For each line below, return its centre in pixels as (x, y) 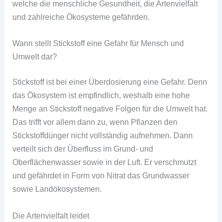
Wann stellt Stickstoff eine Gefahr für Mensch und (98, 43)
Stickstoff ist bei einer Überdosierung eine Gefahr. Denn (110, 82)
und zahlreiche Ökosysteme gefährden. (81, 17)
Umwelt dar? (35, 56)
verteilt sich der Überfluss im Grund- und (83, 149)
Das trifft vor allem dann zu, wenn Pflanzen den (95, 122)
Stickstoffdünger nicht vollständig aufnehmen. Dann (103, 136)
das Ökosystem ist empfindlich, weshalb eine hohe (101, 95)
